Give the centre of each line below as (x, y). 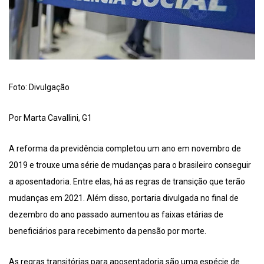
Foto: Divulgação (39, 87)
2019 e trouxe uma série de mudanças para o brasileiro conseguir (130, 165)
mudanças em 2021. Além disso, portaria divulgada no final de (124, 198)
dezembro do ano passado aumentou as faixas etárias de (116, 214)
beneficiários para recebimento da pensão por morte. (108, 231)
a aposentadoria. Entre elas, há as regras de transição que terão (127, 181)
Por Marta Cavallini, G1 (50, 118)
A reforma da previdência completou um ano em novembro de (125, 148)
